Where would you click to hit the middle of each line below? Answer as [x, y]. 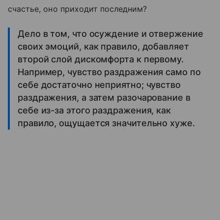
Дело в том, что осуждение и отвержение [110, 33]
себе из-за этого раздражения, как [95, 110]
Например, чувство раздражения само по [109, 72]
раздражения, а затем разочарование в [104, 97]
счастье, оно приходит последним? [78, 9]
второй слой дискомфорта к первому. [101, 59]
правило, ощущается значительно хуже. [106, 123]
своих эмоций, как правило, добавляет [103, 46]
